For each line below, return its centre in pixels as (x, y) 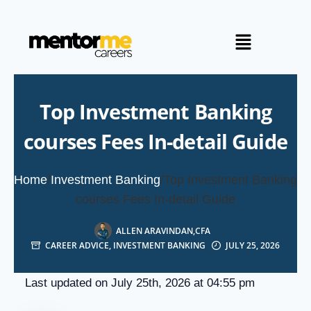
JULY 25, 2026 (253, 245)
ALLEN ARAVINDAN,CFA (163, 230)
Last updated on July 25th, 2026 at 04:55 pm (140, 283)
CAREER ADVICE (77, 245)
